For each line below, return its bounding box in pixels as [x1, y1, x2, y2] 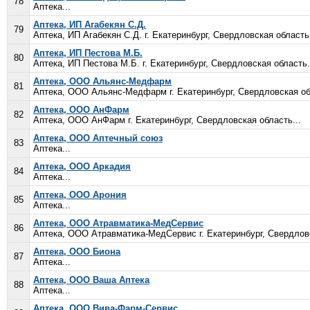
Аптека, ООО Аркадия [33, 161, 131, 172]
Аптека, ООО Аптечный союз [33, 133, 163, 143]
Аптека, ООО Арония [33, 190, 127, 200]
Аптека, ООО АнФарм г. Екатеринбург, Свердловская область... [33, 115, 301, 125]
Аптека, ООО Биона [33, 246, 120, 257]
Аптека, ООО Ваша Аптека [33, 275, 149, 285]
